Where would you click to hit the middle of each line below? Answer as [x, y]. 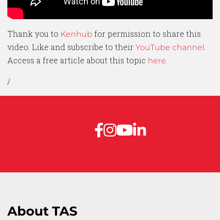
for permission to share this [147, 33]
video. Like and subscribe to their [71, 47]
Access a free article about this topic [78, 60]
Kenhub [76, 34]
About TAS [42, 211]
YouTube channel [170, 47]
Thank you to [34, 33]
